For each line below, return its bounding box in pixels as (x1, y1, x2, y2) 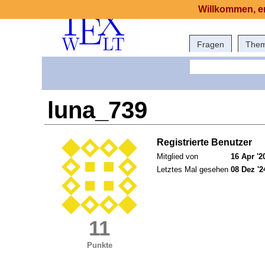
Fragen (197, 40, 224, 49)
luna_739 (47, 97, 147, 124)
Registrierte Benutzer (157, 137, 252, 148)
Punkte (86, 241, 112, 250)
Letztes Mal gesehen (157, 165, 228, 174)
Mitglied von (157, 152, 198, 161)
